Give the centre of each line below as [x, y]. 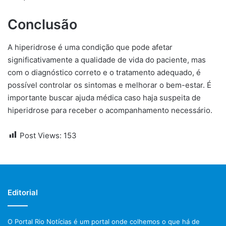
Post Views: [41, 135]
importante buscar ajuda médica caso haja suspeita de [104, 97]
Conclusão [42, 24]
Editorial [23, 192]
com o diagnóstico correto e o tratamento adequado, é [104, 72]
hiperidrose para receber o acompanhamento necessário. [110, 110]
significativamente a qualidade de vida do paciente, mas [107, 60]
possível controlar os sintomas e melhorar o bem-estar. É [109, 85]
